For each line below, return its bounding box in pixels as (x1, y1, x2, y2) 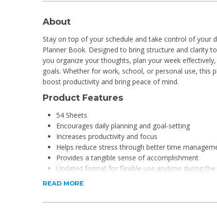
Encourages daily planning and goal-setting (56, 121, 190, 130)
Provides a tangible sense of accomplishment (56, 153, 199, 162)
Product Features (43, 92, 123, 103)
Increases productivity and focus (56, 131, 157, 141)
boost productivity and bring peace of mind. (43, 77, 179, 87)
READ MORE (43, 180, 84, 187)
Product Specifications (43, 190, 148, 201)
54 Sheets (56, 110, 87, 120)
